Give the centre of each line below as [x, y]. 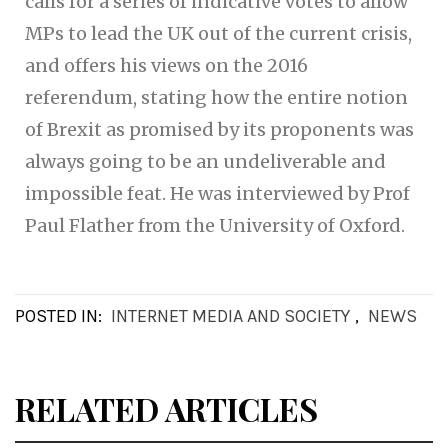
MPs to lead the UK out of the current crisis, [218, 33]
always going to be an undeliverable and [205, 161]
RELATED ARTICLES [166, 408]
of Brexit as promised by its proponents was [219, 129]
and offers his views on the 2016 [166, 65]
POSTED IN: [60, 315]
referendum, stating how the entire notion [216, 97]
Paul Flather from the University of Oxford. [215, 225]
